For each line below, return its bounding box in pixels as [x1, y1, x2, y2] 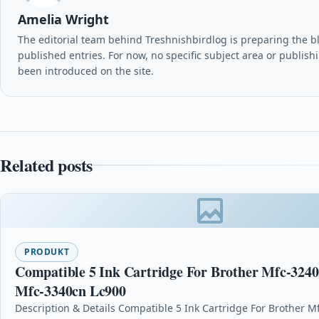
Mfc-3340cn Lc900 [15, 280, 126, 301]
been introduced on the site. [18, 63, 154, 78]
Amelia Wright [18, 10, 109, 28]
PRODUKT [24, 245, 70, 258]
